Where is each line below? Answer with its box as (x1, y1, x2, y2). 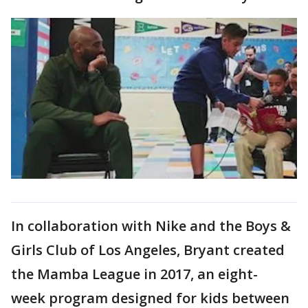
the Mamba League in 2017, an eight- (11, 264, 258, 283)
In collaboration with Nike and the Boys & (11, 216, 291, 235)
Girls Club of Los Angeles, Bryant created (11, 240, 285, 259)
